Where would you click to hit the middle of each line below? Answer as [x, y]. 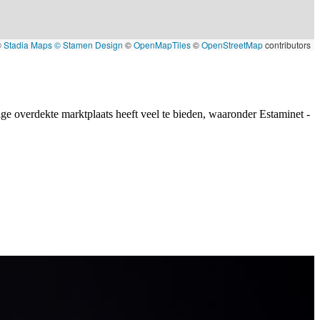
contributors [287, 44]
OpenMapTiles [162, 44]
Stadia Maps [28, 44]
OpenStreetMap [232, 44]
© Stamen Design [89, 44]
